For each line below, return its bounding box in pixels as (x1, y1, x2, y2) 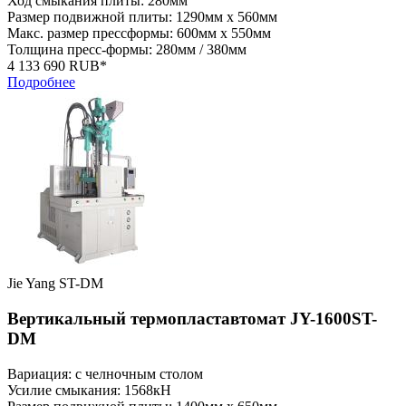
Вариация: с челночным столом (7, 365, 203, 382)
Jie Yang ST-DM (7, 275, 103, 292)
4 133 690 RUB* (7, 58, 107, 74)
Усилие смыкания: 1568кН (7, 382, 171, 398)
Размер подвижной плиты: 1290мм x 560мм (7, 9, 277, 25)
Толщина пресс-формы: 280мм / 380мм (7, 42, 246, 58)
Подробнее (7, 74, 75, 91)
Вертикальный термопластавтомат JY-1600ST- (7, 309, 377, 328)
